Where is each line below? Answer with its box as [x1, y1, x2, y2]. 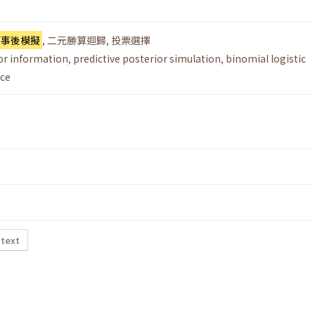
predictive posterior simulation [73, 51, 221, 66]
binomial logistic [226, 51, 306, 66]
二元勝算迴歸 [46, 33, 106, 48]
